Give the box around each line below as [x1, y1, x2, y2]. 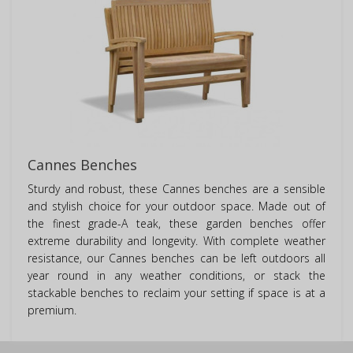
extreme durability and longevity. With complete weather [28, 233, 325, 249]
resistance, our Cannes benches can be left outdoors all [28, 251, 325, 266]
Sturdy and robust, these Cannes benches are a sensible [28, 181, 325, 197]
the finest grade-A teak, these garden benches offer [28, 216, 325, 232]
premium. [28, 303, 76, 318]
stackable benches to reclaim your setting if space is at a [28, 285, 325, 301]
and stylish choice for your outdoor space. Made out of [28, 199, 325, 214]
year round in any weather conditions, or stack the [28, 268, 325, 284]
